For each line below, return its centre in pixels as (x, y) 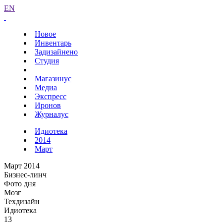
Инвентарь (53, 43)
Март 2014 (22, 166)
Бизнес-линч (25, 175)
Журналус (52, 114)
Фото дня (20, 184)
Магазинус (53, 79)
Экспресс (51, 96)
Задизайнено (56, 52)
